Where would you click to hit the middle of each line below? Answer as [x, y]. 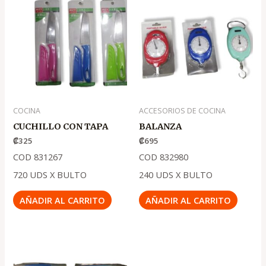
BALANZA [160, 127]
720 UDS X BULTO [50, 175]
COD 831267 [38, 157]
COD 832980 [164, 157]
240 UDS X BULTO [176, 175]
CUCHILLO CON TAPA [61, 127]
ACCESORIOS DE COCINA [182, 111]
